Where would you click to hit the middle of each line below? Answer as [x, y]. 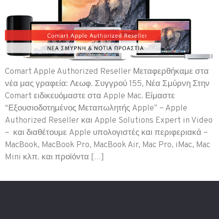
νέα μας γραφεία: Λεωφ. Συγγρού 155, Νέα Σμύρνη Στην [107, 84]
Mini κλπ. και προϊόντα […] [55, 158]
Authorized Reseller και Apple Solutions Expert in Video [109, 121]
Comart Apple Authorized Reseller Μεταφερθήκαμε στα [107, 72]
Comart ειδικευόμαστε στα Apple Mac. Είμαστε [90, 97]
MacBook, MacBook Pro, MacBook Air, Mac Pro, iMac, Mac [108, 145]
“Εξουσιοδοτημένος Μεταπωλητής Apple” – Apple [96, 109]
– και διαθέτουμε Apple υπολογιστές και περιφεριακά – [106, 133]
